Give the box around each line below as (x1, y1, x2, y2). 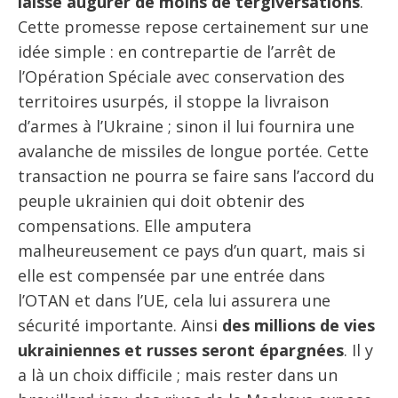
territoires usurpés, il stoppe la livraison (18, 90, 329, 112)
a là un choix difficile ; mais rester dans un (18, 363, 338, 386)
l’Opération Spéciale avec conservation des (18, 65, 345, 87)
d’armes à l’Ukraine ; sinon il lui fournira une (18, 115, 354, 137)
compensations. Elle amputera (18, 214, 251, 236)
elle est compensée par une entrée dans (18, 264, 325, 286)
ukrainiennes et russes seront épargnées (18, 338, 344, 361)
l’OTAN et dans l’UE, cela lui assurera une (18, 289, 330, 311)
